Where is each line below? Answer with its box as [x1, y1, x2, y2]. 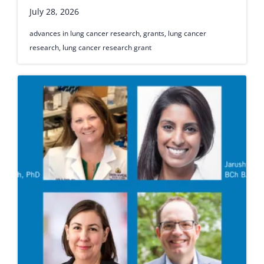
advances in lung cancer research [29, 28, 140, 38]
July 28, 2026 [29, 5, 79, 17]
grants [143, 28, 164, 38]
